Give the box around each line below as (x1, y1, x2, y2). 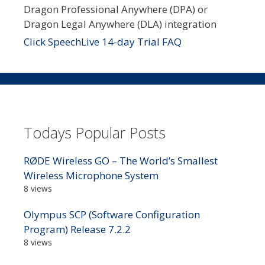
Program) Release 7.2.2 (24, 222, 131, 236)
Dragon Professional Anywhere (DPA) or (24, 2, 208, 17)
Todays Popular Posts (24, 122, 166, 143)
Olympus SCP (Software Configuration (24, 207, 200, 221)
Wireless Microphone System (24, 168, 159, 182)
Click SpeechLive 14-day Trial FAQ (24, 35, 182, 49)
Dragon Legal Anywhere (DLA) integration (24, 17, 216, 31)
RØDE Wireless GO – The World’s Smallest (24, 153, 218, 167)
